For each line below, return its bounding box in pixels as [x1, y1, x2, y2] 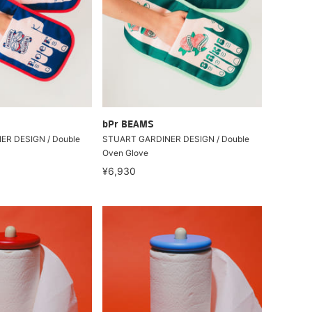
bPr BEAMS [102, 119, 155, 130]
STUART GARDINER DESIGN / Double [102, 133, 250, 144]
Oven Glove [102, 147, 149, 158]
